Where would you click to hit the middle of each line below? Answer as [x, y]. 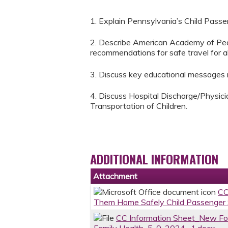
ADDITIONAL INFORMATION [154, 159]
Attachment [115, 176]
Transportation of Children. [139, 106]
